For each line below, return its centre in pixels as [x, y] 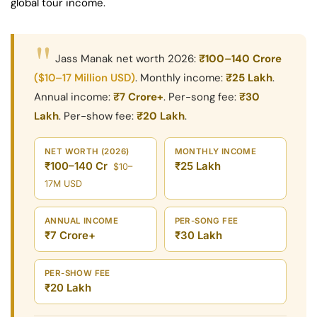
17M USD [63, 183]
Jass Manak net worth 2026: [127, 58]
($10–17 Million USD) [85, 77]
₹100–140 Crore [240, 58]
